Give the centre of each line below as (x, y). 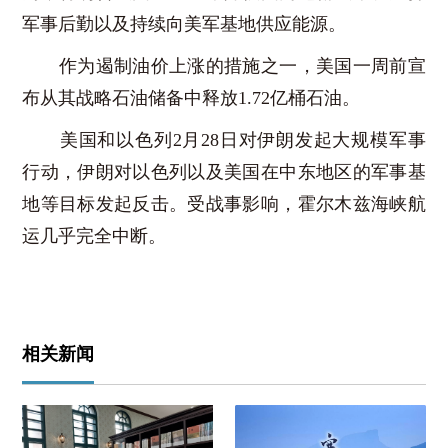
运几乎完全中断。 (94, 235)
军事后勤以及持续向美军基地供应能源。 (184, 23)
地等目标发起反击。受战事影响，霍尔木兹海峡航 (224, 203)
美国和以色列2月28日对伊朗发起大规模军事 (224, 139)
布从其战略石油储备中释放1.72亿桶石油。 (191, 97)
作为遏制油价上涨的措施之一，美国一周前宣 (224, 65)
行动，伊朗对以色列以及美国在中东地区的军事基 (224, 171)
